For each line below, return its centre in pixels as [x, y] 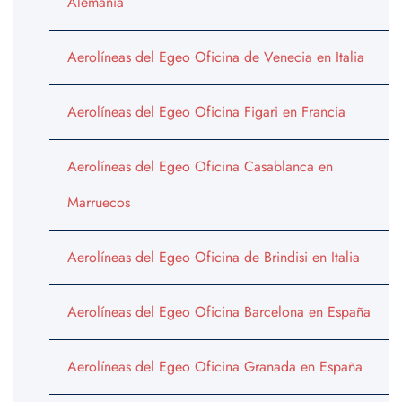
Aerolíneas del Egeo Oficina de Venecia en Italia [216, 57]
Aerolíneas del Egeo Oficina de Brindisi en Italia [214, 258]
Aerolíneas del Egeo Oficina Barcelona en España [219, 312]
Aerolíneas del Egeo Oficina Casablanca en [200, 167]
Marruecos [99, 203]
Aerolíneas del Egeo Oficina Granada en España [215, 367]
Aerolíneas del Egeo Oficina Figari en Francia [206, 112]
